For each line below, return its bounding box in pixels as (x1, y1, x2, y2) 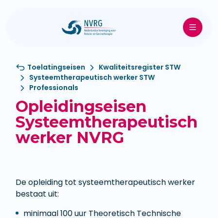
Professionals (29, 83, 78, 93)
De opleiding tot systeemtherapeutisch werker (16, 177, 195, 188)
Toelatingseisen (27, 62, 85, 73)
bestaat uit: (16, 188, 59, 200)
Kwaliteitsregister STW (99, 62, 181, 73)
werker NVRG (16, 128, 124, 147)
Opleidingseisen (16, 97, 146, 116)
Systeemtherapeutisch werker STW (29, 73, 155, 83)
